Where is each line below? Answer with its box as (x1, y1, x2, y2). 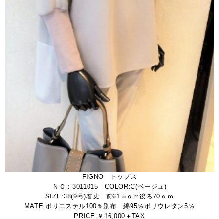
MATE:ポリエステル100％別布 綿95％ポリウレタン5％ (24, 202, 195, 210)
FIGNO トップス (82, 173, 137, 181)
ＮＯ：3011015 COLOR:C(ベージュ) (52, 183, 167, 191)
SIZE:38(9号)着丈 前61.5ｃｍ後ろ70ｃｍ (45, 193, 174, 200)
